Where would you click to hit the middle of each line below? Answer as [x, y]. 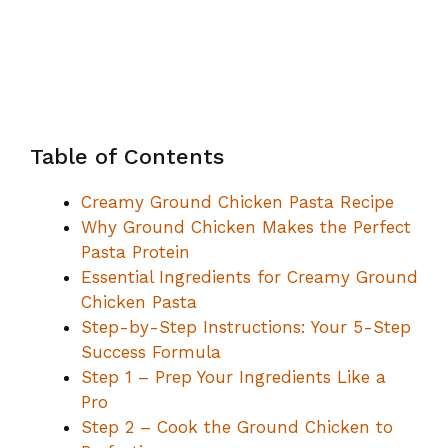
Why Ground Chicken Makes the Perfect [246, 226]
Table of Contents [127, 156]
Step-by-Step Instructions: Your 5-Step [246, 326]
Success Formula [151, 351]
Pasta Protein [135, 251]
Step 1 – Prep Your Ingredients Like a [233, 376]
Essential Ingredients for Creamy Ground [249, 276]
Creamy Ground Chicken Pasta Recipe [237, 201]
